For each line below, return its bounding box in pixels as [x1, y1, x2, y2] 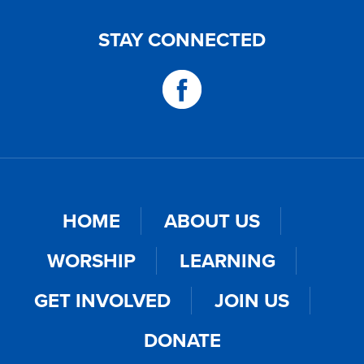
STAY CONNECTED [98, 25, 266, 54]
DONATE [143, 326, 221, 355]
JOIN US [214, 286, 289, 315]
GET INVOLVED [33, 286, 171, 315]
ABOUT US [164, 206, 260, 236]
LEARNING [180, 246, 275, 275]
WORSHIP [47, 246, 136, 275]
